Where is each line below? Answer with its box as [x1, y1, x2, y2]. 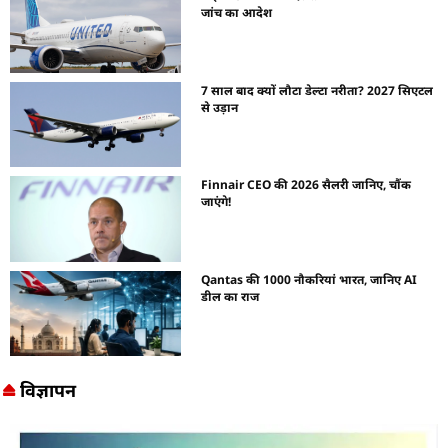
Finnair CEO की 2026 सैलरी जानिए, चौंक [201, 176, 412, 194]
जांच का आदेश [201, 3, 273, 21]
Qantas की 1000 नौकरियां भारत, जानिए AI [201, 270, 418, 288]
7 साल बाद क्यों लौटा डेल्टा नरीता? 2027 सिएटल [201, 81, 434, 99]
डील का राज [201, 287, 260, 305]
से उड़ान [201, 98, 239, 116]
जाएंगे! [201, 193, 232, 211]
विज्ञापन [19, 378, 76, 403]
